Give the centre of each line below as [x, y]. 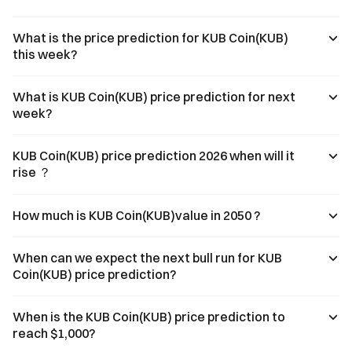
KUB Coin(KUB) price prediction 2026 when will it [154, 156]
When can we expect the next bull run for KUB [147, 258]
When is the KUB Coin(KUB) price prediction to [149, 317]
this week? [45, 54]
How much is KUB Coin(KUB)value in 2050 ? [136, 215]
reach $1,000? [54, 333]
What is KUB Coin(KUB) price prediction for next [154, 97]
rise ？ [32, 172]
